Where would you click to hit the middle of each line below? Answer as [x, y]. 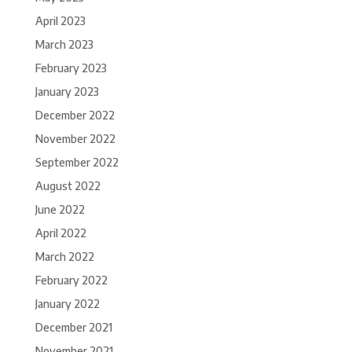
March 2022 [64, 257]
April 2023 [60, 21]
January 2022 [67, 304]
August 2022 [68, 186]
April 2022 [60, 233]
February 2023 [71, 68]
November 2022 [75, 139]
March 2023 [64, 45]
